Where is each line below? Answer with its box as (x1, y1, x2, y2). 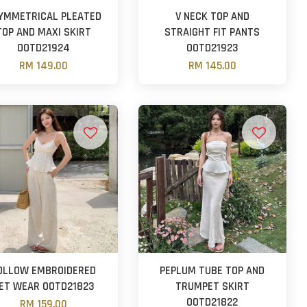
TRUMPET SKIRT (175, 279, 249, 294)
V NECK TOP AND (175, 9, 249, 24)
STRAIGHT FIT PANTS (164, 25, 260, 40)
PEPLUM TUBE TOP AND (160, 263, 265, 278)
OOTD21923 (186, 40, 238, 56)
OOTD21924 (16, 40, 70, 56)
